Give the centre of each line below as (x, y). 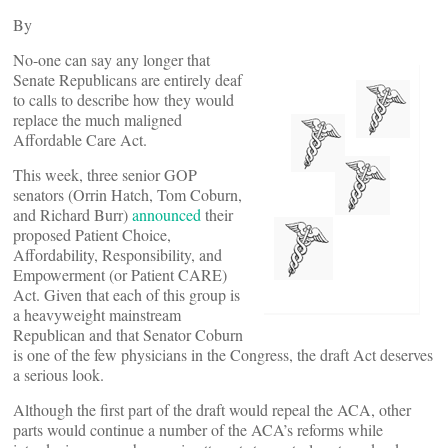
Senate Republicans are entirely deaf (127, 79)
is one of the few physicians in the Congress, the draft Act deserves (223, 354)
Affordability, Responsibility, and (117, 254)
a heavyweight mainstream (97, 314)
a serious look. (58, 374)
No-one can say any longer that (111, 59)
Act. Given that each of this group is (126, 294)
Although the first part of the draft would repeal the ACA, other (212, 409)
